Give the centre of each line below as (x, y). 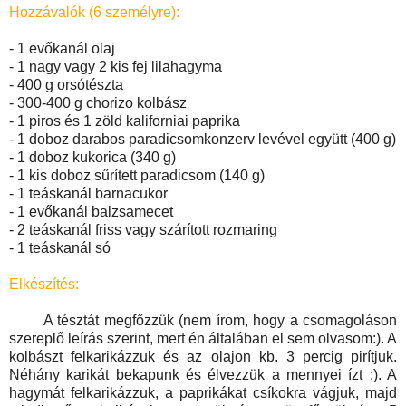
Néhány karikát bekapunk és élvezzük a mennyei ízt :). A (203, 374)
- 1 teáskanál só (60, 247)
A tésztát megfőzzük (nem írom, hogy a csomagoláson (203, 320)
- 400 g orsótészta (66, 84)
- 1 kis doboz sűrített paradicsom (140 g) (137, 175)
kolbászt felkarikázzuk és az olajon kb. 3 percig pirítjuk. (203, 356)
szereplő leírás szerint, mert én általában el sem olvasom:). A (203, 338)
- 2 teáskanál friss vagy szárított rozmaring (143, 229)
